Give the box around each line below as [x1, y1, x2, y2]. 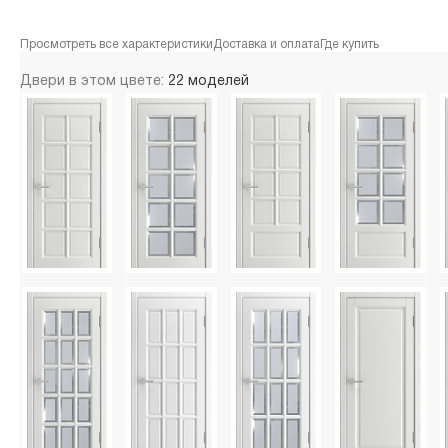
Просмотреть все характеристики [20, 38, 213, 50]
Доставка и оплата [213, 38, 320, 50]
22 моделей [168, 74, 249, 88]
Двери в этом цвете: [20, 74, 168, 88]
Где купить [320, 38, 379, 50]
